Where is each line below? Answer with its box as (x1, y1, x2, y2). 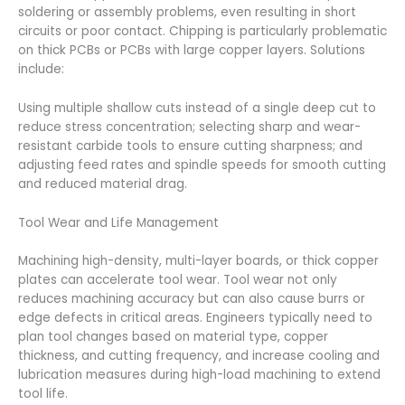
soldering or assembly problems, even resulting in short (18, 3, 356, 21)
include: (18, 60, 64, 78)
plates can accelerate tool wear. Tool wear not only (18, 271, 337, 289)
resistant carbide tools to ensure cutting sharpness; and (18, 137, 363, 155)
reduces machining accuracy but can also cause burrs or (18, 290, 365, 308)
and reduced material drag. (18, 174, 187, 193)
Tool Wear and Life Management (18, 213, 219, 231)
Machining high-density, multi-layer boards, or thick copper (18, 252, 379, 270)
